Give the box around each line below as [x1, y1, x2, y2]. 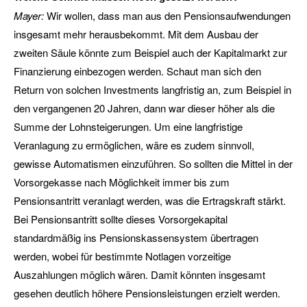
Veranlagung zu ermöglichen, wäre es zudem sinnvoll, [14, 137, 254, 152]
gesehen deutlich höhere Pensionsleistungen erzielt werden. [14, 285, 280, 300]
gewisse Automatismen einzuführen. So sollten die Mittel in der [14, 156, 293, 171]
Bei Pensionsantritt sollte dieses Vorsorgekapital [14, 211, 228, 226]
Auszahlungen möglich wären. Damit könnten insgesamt [14, 267, 265, 282]
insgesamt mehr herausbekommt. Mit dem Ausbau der [14, 26, 258, 41]
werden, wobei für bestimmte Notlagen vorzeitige [14, 248, 231, 263]
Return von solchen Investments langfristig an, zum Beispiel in [14, 82, 291, 97]
